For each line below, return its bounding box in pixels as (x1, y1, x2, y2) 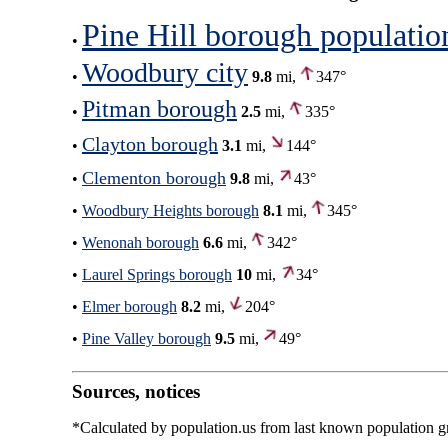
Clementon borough (82, 167, 226, 188)
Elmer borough (82, 297, 177, 315)
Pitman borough (82, 95, 237, 122)
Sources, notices (72, 380, 200, 402)
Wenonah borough (82, 233, 199, 251)
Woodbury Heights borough (82, 201, 259, 219)
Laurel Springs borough (82, 265, 232, 283)
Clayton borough (82, 132, 218, 155)
